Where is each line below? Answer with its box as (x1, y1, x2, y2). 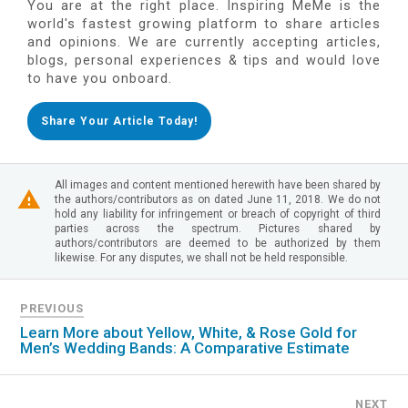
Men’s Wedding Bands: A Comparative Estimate (20, 339, 351, 358)
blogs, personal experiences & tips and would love (27, 53, 381, 69)
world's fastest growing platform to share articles (27, 16, 381, 33)
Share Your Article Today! (41, 115, 198, 128)
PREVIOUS (20, 301, 85, 316)
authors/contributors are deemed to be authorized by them (55, 237, 381, 250)
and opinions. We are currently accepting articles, (27, 35, 381, 51)
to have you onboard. (27, 71, 172, 87)
